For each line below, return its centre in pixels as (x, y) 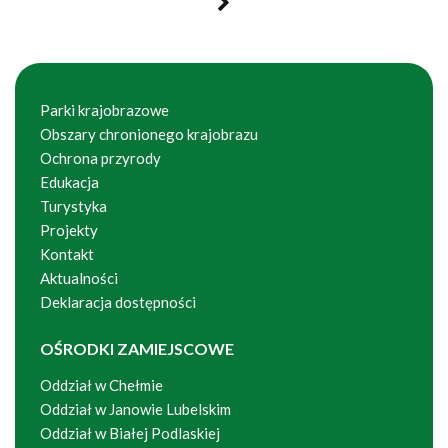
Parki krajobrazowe (104, 110)
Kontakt (67, 254)
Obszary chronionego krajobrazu (149, 134)
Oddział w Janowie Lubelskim (137, 409)
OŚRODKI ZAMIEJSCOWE (137, 348)
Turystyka (73, 206)
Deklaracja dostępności (118, 302)
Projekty (69, 230)
